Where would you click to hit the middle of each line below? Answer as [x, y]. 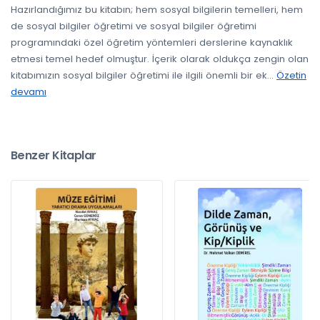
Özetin [291, 75]
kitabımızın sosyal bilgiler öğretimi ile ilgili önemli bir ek [139, 75]
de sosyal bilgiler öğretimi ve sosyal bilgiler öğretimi [134, 26]
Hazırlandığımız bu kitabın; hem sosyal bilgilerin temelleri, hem [157, 9]
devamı [29, 91]
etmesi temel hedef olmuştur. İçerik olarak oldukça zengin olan [160, 59]
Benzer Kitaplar [54, 155]
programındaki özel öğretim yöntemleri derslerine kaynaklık [152, 42]
